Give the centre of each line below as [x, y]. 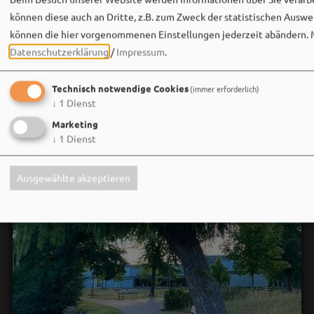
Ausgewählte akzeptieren [73, 178]
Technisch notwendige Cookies [120, 88]
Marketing [75, 124]
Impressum [141, 52]
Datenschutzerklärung [59, 52]
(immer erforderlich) [225, 89]
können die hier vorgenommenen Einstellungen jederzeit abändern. [159, 34]
